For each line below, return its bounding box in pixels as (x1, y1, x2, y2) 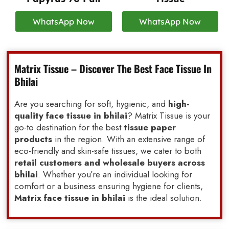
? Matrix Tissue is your (127, 109, 211, 122)
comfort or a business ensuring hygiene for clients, (14, 180, 203, 193)
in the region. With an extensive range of (52, 133, 205, 146)
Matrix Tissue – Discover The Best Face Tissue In (14, 61, 212, 77)
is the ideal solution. (125, 192, 202, 204)
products (14, 133, 53, 146)
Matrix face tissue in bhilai (14, 192, 126, 204)
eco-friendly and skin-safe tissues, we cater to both (14, 145, 202, 157)
